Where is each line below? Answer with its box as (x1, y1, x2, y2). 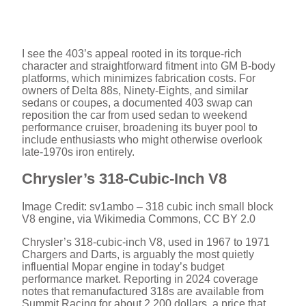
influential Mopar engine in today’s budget (22, 261, 224, 273)
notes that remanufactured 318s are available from (22, 286, 264, 298)
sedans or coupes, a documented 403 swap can (22, 97, 253, 109)
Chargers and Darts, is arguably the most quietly (22, 249, 254, 261)
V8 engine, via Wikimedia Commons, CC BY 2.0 (22, 213, 255, 225)
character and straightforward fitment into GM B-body (22, 60, 275, 72)
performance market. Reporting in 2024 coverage (22, 273, 258, 286)
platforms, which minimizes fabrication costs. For (22, 72, 255, 85)
